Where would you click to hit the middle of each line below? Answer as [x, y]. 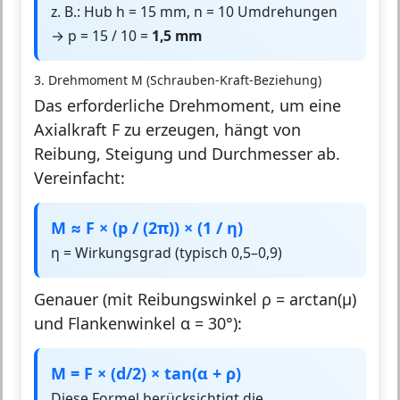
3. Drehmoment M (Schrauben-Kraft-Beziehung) [178, 80]
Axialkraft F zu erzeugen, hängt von [167, 130]
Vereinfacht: [79, 178]
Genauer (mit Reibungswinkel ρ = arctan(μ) [195, 299]
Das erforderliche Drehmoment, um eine [187, 106]
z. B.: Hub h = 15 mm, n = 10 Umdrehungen [194, 12]
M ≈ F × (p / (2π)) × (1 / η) [147, 228]
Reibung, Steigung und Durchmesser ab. [187, 154]
